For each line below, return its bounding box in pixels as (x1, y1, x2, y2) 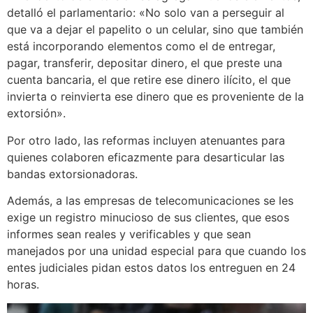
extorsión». (7, 106, 66, 121)
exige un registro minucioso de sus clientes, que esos (7, 210, 289, 225)
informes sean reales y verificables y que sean (7, 227, 251, 242)
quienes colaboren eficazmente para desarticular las (7, 150, 284, 164)
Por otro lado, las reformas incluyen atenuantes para (7, 133, 285, 147)
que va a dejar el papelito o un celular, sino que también (7, 22, 303, 37)
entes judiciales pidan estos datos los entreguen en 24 (7, 261, 296, 275)
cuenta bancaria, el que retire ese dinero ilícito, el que (7, 73, 291, 87)
